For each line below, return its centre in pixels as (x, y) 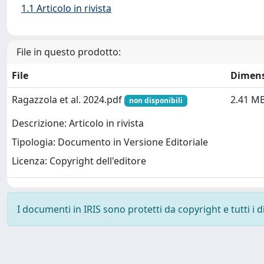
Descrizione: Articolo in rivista (78, 123)
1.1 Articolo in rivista (66, 8)
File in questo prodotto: (69, 52)
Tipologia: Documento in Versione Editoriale (110, 142)
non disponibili (156, 100)
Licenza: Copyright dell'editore (79, 161)
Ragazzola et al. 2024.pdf (68, 100)
